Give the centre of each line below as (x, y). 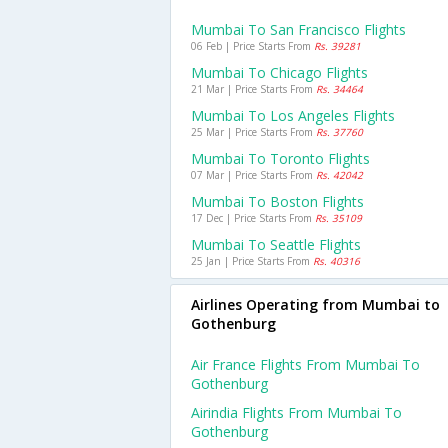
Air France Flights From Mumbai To (305, 364)
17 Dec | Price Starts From (253, 218)
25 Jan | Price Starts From (252, 261)
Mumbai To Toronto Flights (280, 158)
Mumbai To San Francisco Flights (298, 29)
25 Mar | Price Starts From (253, 132)
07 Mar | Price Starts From (253, 175)
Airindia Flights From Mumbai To (296, 412)
